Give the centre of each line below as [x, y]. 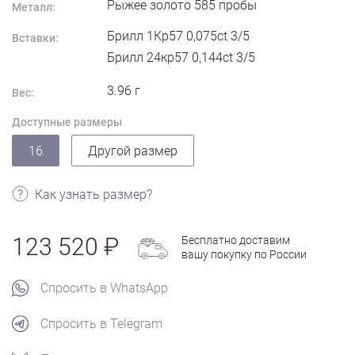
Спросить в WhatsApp [104, 288]
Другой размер [133, 151]
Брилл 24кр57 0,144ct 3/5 [181, 57]
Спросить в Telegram [101, 324]
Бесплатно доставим [236, 240]
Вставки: [35, 38]
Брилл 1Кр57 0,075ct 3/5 [178, 36]
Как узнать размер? [94, 195]
